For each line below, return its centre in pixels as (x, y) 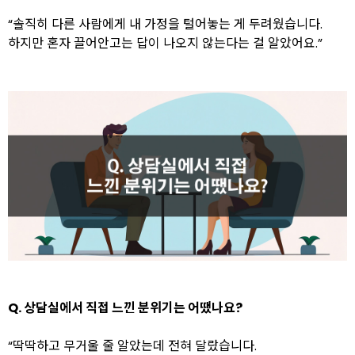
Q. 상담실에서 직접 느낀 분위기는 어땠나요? (125, 308)
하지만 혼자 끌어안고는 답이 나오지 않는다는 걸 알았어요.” (165, 43)
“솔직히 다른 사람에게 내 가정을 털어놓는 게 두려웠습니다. (165, 24)
